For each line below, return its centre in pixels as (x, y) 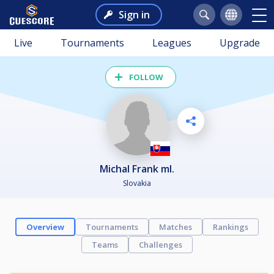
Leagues (172, 43)
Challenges (161, 244)
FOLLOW (146, 77)
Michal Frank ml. (141, 168)
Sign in (134, 15)
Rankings (231, 227)
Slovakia (137, 183)
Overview (45, 227)
